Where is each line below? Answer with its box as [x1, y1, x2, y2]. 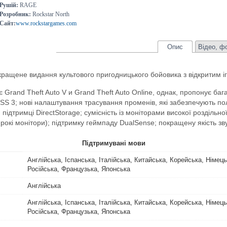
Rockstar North [31, 11, 70, 18]
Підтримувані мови [82, 139, 145, 147]
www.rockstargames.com [16, 20, 77, 27]
